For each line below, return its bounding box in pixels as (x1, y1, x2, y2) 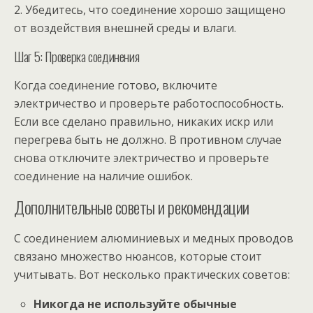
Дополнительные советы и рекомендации (14, 194, 249, 220)
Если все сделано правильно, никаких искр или (14, 114, 273, 130)
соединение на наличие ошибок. (14, 168, 193, 184)
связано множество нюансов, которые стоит (14, 249, 262, 265)
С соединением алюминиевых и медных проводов (14, 231, 293, 247)
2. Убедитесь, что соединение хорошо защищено (14, 2, 286, 18)
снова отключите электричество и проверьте (14, 150, 269, 166)
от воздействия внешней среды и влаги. (14, 20, 236, 36)
